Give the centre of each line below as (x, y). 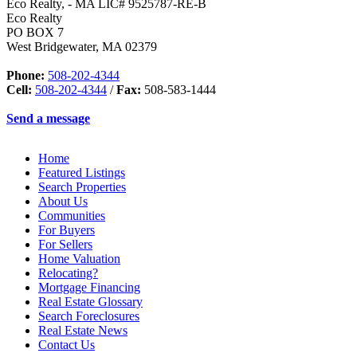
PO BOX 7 (35, 33)
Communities (72, 216)
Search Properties (82, 187)
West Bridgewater (51, 47)
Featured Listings (82, 173)
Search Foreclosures (89, 316)
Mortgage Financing (89, 288)
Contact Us (67, 345)
